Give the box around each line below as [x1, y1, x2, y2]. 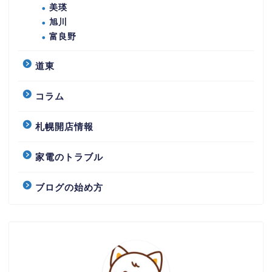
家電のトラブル [35, 151, 103, 162]
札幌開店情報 [35, 121, 93, 132]
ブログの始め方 [35, 182, 103, 192]
